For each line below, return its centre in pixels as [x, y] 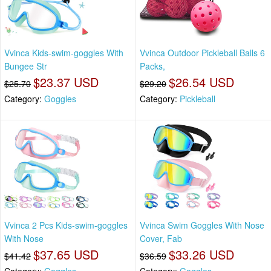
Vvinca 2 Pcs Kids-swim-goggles [66, 225]
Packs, [152, 66]
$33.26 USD [201, 254]
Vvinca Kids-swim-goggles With [64, 53]
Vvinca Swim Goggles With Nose [202, 225]
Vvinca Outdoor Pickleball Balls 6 [202, 53]
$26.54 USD [201, 82]
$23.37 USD [66, 82]
